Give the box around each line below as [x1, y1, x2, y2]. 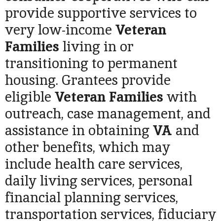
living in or [59, 37, 134, 56]
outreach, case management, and [5, 105, 211, 123]
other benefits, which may [5, 138, 170, 156]
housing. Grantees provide [5, 71, 171, 89]
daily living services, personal [5, 172, 192, 190]
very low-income [5, 21, 115, 39]
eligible [5, 88, 55, 106]
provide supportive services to [5, 4, 197, 22]
